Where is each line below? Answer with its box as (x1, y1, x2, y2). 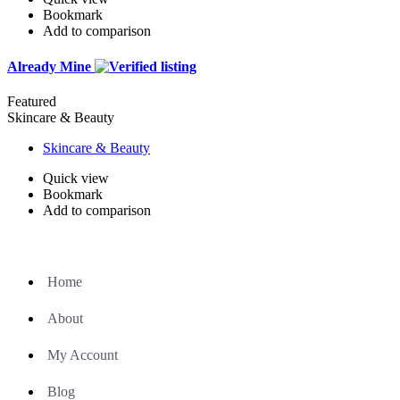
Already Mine (7, 58, 95, 74)
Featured (7, 93, 56, 109)
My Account (47, 346, 118, 362)
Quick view (43, 170, 109, 186)
